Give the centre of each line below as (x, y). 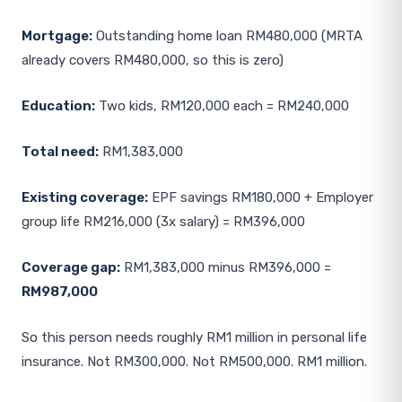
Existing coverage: (85, 197)
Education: (58, 106)
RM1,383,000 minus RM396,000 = (226, 267)
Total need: (60, 152)
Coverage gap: (71, 267)
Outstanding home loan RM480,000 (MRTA (227, 36)
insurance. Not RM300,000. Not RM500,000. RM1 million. (194, 362)
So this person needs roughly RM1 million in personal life (194, 337)
